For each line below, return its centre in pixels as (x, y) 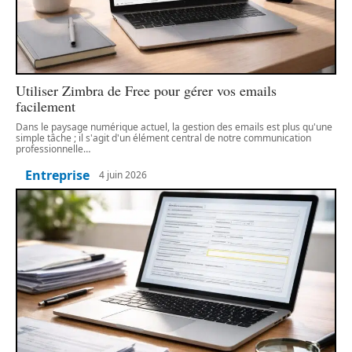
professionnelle (49, 148)
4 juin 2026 (123, 175)
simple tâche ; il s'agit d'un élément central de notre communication (163, 137)
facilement (46, 106)
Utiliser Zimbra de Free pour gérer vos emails (146, 90)
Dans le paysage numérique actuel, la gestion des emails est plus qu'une (174, 126)
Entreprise (57, 175)
